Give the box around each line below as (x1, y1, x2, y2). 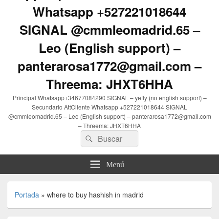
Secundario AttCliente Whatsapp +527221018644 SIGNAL (32, 103, 187, 111)
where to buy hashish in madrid (47, 190, 144, 200)
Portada (15, 190, 39, 200)
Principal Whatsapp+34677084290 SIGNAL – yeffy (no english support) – (12, 93, 207, 102)
